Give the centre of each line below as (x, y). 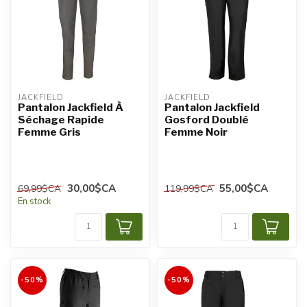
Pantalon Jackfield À (71, 108)
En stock (35, 201)
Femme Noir (196, 132)
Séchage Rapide (61, 120)
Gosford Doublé (207, 120)
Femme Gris (49, 132)
